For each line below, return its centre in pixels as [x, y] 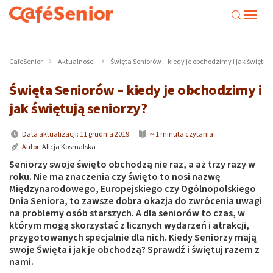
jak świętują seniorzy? [78, 109]
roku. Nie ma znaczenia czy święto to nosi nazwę [115, 177]
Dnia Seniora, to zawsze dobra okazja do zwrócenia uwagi [136, 201]
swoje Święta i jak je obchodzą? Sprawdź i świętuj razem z [134, 250]
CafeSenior [26, 62]
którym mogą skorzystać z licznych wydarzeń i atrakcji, [129, 225]
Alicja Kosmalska [69, 147]
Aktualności [76, 62]
